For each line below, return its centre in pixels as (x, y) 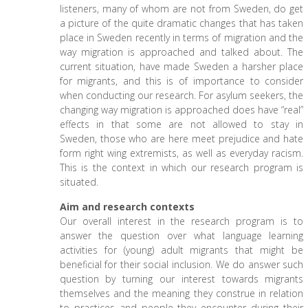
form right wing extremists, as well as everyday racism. (181, 153)
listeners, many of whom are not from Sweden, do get (181, 9)
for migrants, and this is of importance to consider (181, 81)
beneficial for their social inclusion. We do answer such (181, 264)
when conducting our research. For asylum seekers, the (181, 95)
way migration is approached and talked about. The (181, 52)
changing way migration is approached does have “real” (181, 110)
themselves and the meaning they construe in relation (181, 293)
